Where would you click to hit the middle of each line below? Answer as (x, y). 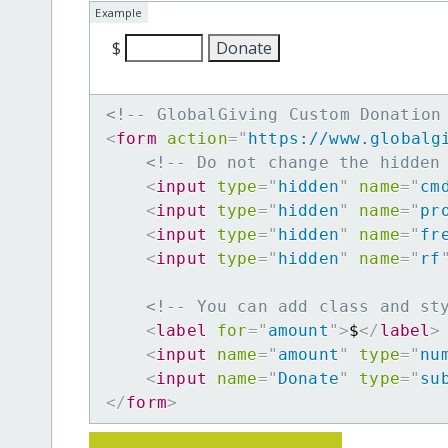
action (197, 139)
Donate (308, 379)
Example (119, 13)
